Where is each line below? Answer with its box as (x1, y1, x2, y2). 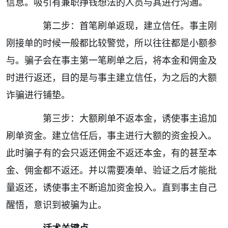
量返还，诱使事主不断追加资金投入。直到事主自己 (6, 181, 217, 194)
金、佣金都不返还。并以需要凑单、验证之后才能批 (6, 164, 217, 177)
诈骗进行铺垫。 (6, 89, 70, 101)
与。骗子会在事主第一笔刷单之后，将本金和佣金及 (6, 54, 217, 67)
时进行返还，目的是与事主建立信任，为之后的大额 (6, 71, 217, 84)
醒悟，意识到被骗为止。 (6, 198, 107, 211)
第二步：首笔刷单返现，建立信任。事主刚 (24, 19, 217, 32)
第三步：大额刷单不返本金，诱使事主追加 (24, 112, 217, 125)
